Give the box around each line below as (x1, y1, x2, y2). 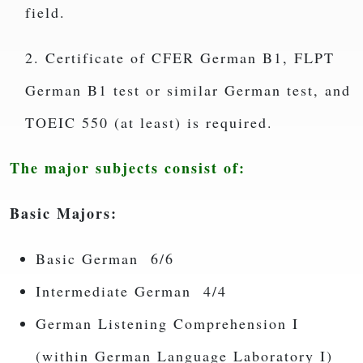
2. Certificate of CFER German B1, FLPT (24, 48, 335, 68)
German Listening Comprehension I (36, 314, 299, 334)
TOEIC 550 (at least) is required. (24, 113, 273, 133)
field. (24, 2, 72, 23)
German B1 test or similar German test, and (24, 80, 351, 100)
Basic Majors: (10, 203, 117, 224)
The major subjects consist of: (10, 157, 246, 179)
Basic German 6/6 (36, 249, 174, 269)
